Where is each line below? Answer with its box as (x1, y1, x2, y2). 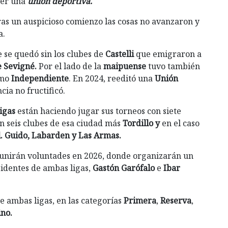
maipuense (103, 61, 146, 72)
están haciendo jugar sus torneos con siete (15, 105, 181, 117)
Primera (124, 195, 156, 207)
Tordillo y (123, 118, 160, 129)
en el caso (160, 118, 199, 129)
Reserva (160, 195, 191, 207)
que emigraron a (136, 48, 202, 60)
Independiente (11, 73, 69, 84)
